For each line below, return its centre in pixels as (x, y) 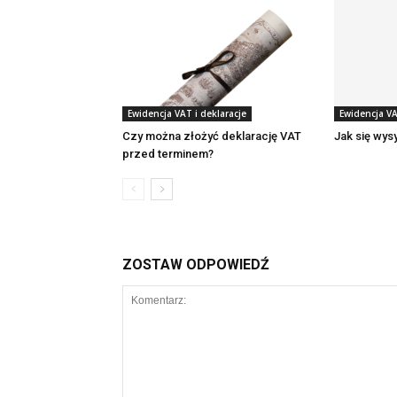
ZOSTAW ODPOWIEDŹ (196, 265)
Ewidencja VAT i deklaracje (187, 113)
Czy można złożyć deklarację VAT (212, 136)
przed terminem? (168, 154)
